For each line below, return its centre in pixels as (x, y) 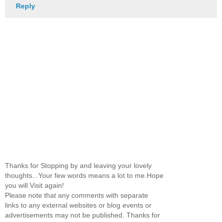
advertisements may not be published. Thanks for (83, 215)
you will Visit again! (34, 185)
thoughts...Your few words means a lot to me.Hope (84, 175)
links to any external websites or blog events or (78, 205)
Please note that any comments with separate (77, 195)
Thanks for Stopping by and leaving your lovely (78, 165)
